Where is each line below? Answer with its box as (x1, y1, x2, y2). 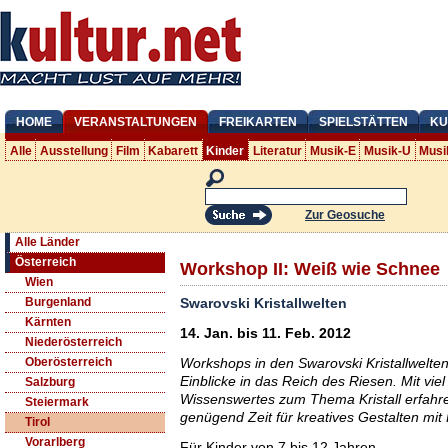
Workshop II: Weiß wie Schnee (180, 259, 440, 280)
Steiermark (25, 395, 89, 410)
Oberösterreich (25, 355, 112, 370)
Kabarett (148, 143, 199, 158)
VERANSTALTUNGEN (74, 115, 197, 129)
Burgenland (25, 295, 91, 310)
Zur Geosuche (305, 207, 385, 222)
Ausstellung (39, 143, 108, 158)
